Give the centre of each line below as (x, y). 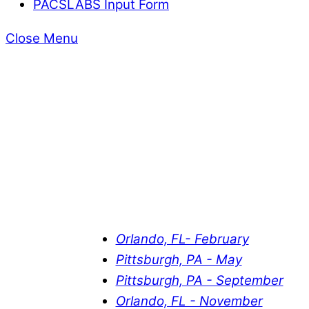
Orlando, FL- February (182, 239)
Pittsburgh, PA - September (199, 280)
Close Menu (42, 38)
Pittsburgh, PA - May (179, 259)
